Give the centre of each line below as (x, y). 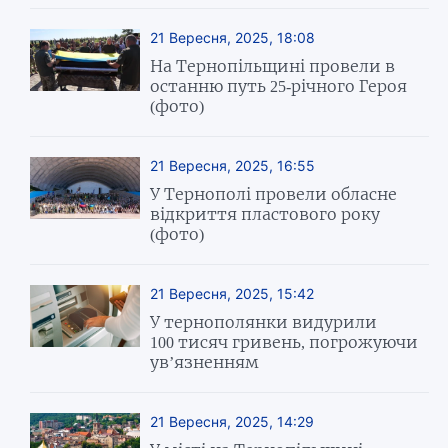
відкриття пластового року (265, 213)
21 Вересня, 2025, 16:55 (233, 165)
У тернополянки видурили (264, 321)
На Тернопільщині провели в (273, 65)
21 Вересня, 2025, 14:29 (232, 421)
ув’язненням (205, 361)
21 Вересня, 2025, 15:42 (232, 293)
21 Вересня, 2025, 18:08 (233, 37)
